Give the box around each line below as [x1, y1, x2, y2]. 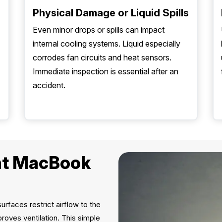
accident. [33, 80, 65, 90]
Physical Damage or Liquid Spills [33, 7, 189, 19]
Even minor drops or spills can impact [33, 25, 165, 35]
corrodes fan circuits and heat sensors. [33, 53, 171, 62]
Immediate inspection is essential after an [33, 66, 178, 76]
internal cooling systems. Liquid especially [33, 39, 180, 49]
